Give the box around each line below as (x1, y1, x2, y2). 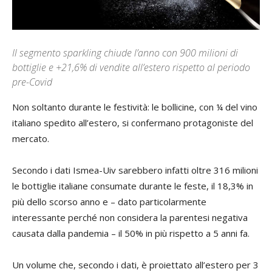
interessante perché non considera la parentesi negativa (12, 211, 248, 223)
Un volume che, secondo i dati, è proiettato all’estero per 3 (12, 258, 259, 271)
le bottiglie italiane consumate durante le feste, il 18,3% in (12, 179, 253, 192)
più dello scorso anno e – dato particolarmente (12, 195, 206, 208)
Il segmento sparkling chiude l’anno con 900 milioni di (12, 46, 238, 59)
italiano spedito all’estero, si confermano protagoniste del (12, 116, 253, 129)
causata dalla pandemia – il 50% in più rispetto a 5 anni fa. (12, 226, 250, 239)
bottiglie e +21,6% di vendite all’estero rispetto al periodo (12, 60, 250, 74)
